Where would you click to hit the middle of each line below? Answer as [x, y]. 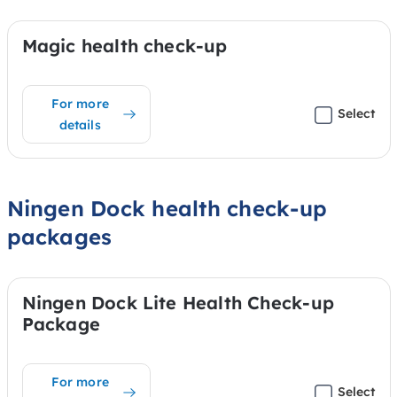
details [80, 125]
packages [59, 236]
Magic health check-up [125, 45]
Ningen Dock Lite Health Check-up [178, 302]
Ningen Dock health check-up [167, 208]
